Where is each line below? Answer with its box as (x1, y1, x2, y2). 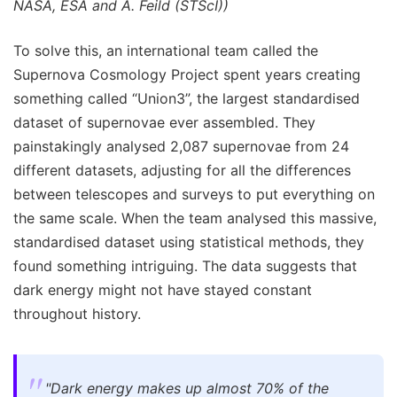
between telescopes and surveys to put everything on (13, 185, 375, 204)
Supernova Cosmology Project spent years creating (13, 66, 361, 84)
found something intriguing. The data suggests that (13, 257, 357, 276)
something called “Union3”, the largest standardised (13, 90, 360, 108)
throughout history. (13, 305, 141, 323)
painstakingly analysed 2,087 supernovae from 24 (13, 137, 349, 156)
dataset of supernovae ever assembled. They (13, 113, 315, 132)
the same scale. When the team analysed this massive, (13, 209, 377, 228)
